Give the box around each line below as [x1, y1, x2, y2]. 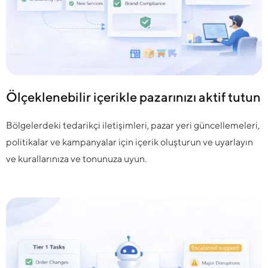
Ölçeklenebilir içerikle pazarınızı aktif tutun [6, 89, 261, 105]
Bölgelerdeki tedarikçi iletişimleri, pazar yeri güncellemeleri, [6, 120, 260, 131]
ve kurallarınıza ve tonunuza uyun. [6, 153, 147, 165]
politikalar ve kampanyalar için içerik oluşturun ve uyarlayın [6, 136, 253, 148]
